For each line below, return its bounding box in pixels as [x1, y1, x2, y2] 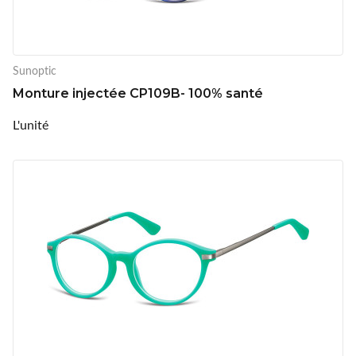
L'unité [13, 115, 48, 133]
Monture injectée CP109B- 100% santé [13, 85, 263, 101]
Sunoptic [13, 62, 56, 78]
